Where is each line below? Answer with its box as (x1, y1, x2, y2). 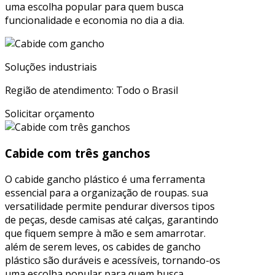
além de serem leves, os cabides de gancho (5, 239, 201, 254)
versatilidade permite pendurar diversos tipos (5, 199, 215, 213)
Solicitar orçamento (5, 107, 95, 121)
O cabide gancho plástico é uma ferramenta (5, 172, 205, 186)
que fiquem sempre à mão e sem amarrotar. (5, 226, 206, 240)
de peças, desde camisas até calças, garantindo (5, 212, 219, 227)
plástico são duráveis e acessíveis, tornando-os (5, 253, 220, 267)
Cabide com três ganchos (5, 145, 150, 161)
